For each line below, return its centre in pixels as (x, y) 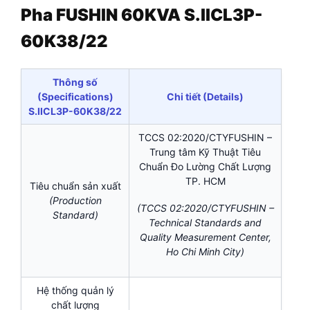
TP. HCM (205, 181)
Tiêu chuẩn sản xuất (75, 186)
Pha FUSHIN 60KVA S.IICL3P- (142, 15)
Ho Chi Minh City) (205, 252)
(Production (75, 201)
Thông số (75, 82)
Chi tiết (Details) (205, 97)
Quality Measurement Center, (205, 237)
